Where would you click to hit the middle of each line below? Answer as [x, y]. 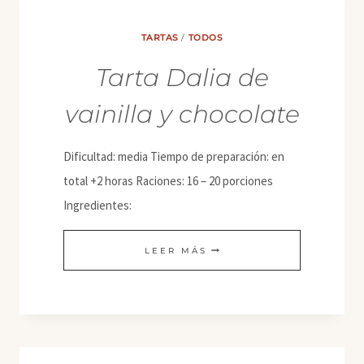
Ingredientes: [97, 205]
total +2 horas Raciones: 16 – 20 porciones [168, 180]
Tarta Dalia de [182, 77]
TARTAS [160, 38]
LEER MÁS [176, 250]
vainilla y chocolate [182, 114]
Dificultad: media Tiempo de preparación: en [174, 156]
